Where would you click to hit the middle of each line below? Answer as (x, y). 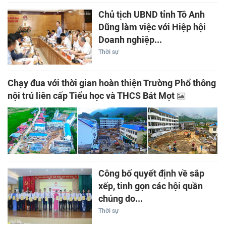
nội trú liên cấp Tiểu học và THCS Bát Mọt (91, 96)
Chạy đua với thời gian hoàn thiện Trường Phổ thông (112, 83)
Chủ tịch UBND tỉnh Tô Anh (151, 14)
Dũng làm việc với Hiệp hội (152, 27)
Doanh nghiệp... (130, 40)
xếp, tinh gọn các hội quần (150, 186)
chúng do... (120, 199)
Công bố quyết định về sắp (151, 174)
